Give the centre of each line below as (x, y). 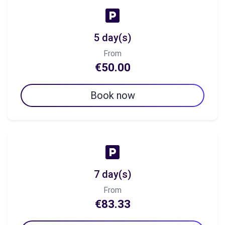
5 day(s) (113, 38)
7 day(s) (113, 174)
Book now (113, 95)
